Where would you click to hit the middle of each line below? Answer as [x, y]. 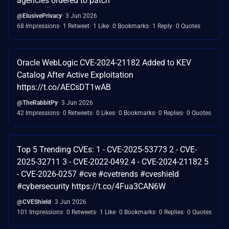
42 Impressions [38, 113]
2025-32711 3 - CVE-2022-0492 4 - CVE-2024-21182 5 [113, 162]
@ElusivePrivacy [39, 16]
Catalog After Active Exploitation [75, 75]
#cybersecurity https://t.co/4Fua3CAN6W [91, 187]
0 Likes [106, 113]
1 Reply [162, 26]
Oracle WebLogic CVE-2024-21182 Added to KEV [104, 63]
